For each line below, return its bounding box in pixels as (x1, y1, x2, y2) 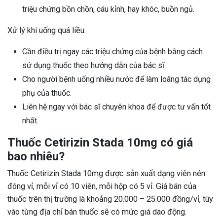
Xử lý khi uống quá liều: (7, 26, 86, 36)
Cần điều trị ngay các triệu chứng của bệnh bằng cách (22, 47, 203, 57)
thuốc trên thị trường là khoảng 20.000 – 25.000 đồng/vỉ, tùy (7, 194, 213, 204)
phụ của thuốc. (22, 88, 72, 98)
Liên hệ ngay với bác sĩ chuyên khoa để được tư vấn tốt (22, 102, 211, 112)
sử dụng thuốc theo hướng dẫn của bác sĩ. (22, 61, 166, 71)
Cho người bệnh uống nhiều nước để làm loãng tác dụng (22, 74, 211, 84)
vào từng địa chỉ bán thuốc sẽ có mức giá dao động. (7, 207, 186, 217)
